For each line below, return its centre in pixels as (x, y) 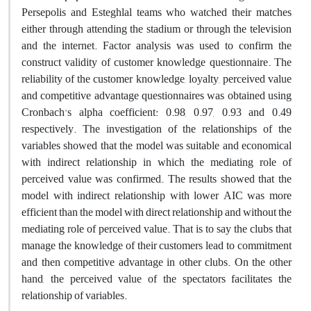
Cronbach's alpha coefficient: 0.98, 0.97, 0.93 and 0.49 (157, 112)
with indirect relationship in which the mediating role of (157, 162)
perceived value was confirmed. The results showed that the (157, 179)
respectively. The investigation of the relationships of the (157, 129)
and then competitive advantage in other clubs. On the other (157, 262)
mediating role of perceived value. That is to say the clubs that (157, 229)
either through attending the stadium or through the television (157, 29)
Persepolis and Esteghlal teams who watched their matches (157, 12)
